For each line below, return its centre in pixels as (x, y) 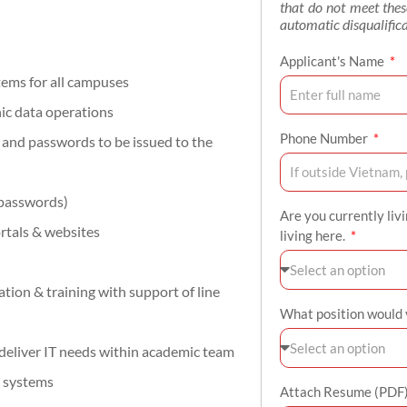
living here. (314, 235)
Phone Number (325, 138)
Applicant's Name (333, 60)
